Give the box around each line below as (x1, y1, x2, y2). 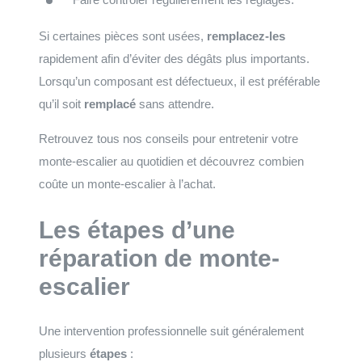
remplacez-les (207, 28, 285, 43)
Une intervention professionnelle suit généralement (39, 324, 304, 339)
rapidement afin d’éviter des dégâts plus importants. (39, 51, 309, 65)
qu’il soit (39, 96, 84, 111)
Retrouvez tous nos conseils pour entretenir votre (39, 131, 298, 145)
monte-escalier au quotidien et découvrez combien (39, 154, 304, 168)
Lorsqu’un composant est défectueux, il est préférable (39, 74, 320, 88)
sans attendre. (136, 96, 214, 111)
